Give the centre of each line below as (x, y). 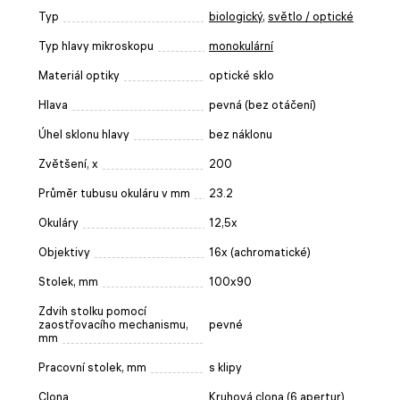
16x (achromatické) (260, 252)
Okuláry (58, 222)
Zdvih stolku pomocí (92, 311)
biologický (236, 16)
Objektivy (64, 252)
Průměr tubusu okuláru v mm (114, 193)
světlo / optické (311, 16)
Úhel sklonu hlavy (84, 134)
